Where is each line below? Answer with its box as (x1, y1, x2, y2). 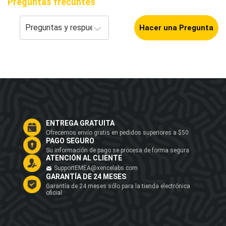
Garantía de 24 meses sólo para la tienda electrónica (46, 183, 190, 190)
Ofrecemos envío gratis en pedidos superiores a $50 (46, 129, 189, 136)
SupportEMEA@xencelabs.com (54, 164, 138, 172)
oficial (46, 189, 62, 197)
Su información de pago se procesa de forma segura (46, 146, 189, 154)
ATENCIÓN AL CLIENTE (46, 154, 122, 162)
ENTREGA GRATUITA (46, 119, 115, 127)
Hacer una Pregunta (139, 23, 213, 33)
